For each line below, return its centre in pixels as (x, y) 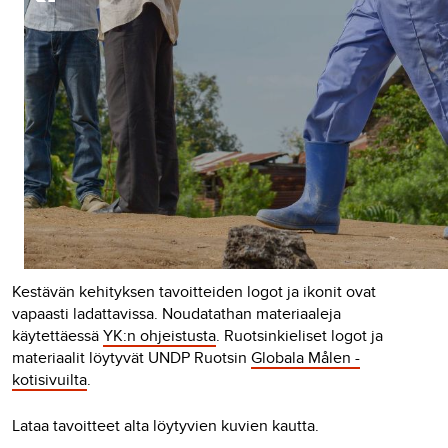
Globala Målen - (305, 357)
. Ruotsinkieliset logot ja (299, 335)
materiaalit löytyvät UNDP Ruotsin (131, 357)
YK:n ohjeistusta (159, 335)
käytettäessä (57, 335)
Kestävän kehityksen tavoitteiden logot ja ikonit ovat (194, 291)
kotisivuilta (49, 379)
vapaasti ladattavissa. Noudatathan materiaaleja (176, 313)
